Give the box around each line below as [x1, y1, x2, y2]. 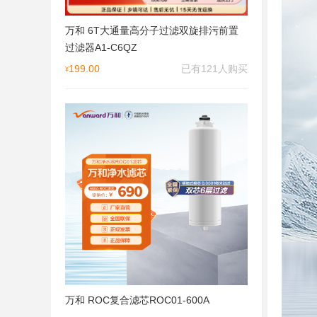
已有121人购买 [180, 62, 248, 74]
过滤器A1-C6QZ [65, 41, 137, 53]
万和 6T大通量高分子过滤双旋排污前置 [65, 24, 238, 36]
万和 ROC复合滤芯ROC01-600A [65, 294, 209, 306]
